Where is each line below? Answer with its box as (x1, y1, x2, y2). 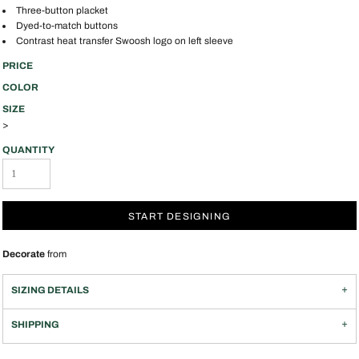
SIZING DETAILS (11, 284, 89, 296)
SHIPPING (11, 319, 59, 330)
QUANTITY (2, 144, 54, 155)
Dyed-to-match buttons (16, 20, 118, 31)
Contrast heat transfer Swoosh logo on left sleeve (16, 35, 233, 46)
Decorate (2, 248, 45, 260)
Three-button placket (16, 5, 108, 16)
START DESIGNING (128, 210, 231, 222)
